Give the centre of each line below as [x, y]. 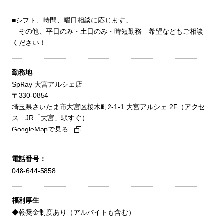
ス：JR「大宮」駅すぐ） [50, 118]
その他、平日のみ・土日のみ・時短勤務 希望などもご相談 [108, 32]
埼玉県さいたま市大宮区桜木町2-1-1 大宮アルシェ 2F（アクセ [108, 107]
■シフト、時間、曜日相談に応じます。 [72, 20]
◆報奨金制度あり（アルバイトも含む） [73, 212]
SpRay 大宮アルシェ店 [47, 84]
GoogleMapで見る [40, 129]
